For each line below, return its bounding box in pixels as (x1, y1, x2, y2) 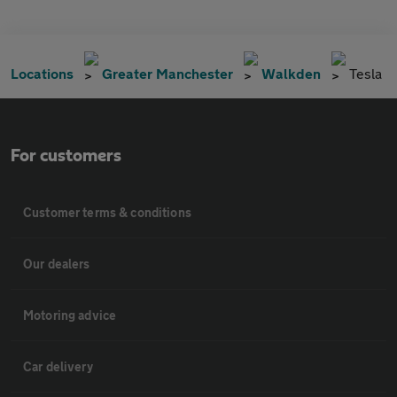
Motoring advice (23, 307, 117, 323)
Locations (11, 65, 74, 82)
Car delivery (23, 359, 93, 375)
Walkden (261, 65, 321, 82)
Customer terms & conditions (23, 205, 191, 221)
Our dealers (23, 256, 90, 272)
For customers (11, 147, 121, 166)
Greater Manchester (102, 65, 233, 82)
